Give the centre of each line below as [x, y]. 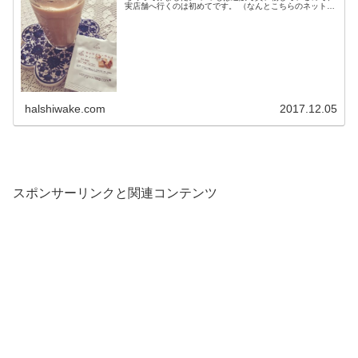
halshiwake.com [66, 108]
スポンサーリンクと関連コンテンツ [115, 193]
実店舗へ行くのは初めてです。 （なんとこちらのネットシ [230, 6]
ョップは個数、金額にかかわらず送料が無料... [209, 15]
